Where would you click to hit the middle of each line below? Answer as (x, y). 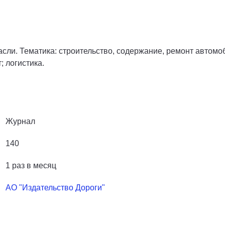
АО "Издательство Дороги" (55, 187)
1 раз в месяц (31, 165)
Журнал (20, 121)
